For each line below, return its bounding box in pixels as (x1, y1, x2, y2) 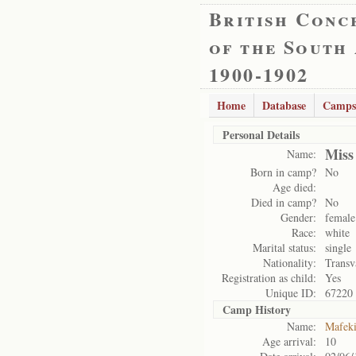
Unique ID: (265, 285, 316, 300)
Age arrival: (262, 334, 316, 349)
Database (262, 97, 306, 114)
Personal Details (222, 126, 300, 143)
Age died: (273, 180, 316, 195)
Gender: (281, 210, 316, 225)
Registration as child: (222, 270, 316, 285)
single (325, 240, 351, 255)
